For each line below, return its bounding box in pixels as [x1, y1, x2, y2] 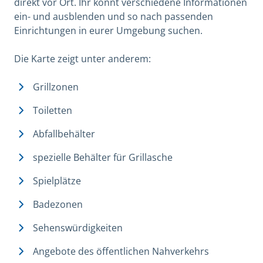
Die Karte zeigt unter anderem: [14, 52, 151, 65]
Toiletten [33, 103, 72, 117]
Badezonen [33, 197, 83, 211]
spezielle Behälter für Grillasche [33, 150, 173, 164]
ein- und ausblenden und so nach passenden [14, 9, 213, 23]
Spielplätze [33, 174, 81, 187]
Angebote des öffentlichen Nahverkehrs [33, 244, 209, 258]
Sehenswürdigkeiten [33, 221, 123, 234]
